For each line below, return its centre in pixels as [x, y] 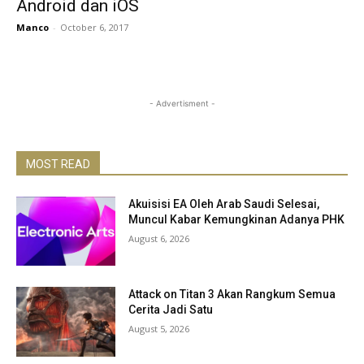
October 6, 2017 [94, 27]
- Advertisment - [182, 103]
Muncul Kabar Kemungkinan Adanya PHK [237, 219]
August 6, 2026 [159, 238]
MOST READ [58, 164]
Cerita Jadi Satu [171, 310]
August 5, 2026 [159, 329]
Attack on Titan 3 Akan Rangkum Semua [232, 295]
